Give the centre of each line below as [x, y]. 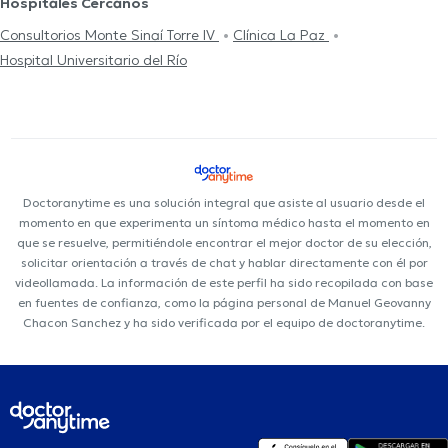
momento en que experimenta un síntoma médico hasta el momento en [224, 223]
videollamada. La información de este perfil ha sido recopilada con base [224, 283]
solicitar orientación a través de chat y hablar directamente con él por [224, 263]
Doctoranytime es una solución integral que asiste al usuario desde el [224, 203]
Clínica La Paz [281, 34]
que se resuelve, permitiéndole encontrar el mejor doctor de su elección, [224, 243]
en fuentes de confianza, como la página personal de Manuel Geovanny [224, 303]
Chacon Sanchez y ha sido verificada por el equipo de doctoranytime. [224, 323]
